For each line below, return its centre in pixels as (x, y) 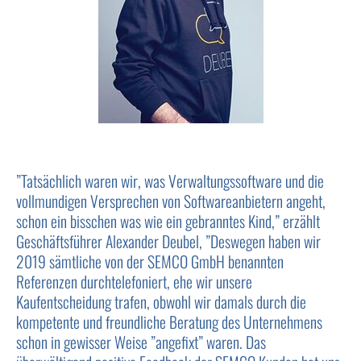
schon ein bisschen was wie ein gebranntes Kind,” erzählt (168, 222)
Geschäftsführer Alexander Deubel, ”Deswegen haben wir (169, 242)
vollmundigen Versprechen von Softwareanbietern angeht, (171, 201)
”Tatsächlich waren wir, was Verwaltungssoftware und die (170, 181)
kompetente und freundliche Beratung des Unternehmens (170, 322)
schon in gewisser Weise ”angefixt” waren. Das (141, 342)
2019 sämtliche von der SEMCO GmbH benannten (150, 262)
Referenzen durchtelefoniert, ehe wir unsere (135, 282)
